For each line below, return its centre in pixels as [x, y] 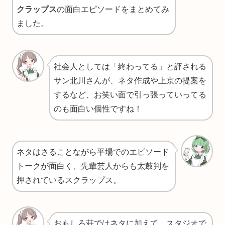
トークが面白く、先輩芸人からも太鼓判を [93, 166]
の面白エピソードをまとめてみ [113, 9]
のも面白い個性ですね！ [98, 108]
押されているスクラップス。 [69, 180]
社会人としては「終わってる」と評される [130, 66]
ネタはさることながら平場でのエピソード [93, 152]
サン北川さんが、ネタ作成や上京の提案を [130, 80]
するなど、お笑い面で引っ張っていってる [130, 94]
